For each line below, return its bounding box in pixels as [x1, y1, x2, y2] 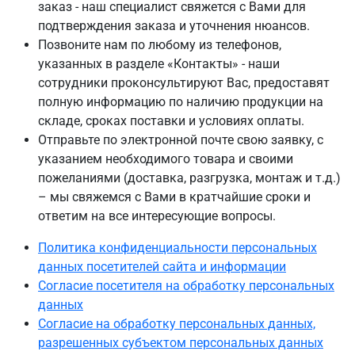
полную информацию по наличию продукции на [38, 94, 323, 109]
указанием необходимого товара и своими [38, 151, 293, 166]
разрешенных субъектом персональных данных [38, 335, 323, 350]
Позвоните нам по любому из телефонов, [38, 37, 281, 52]
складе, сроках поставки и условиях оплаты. [38, 113, 304, 128]
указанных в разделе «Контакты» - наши [38, 56, 280, 71]
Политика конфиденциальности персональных [38, 240, 317, 255]
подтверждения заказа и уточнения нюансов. [38, 18, 310, 33]
